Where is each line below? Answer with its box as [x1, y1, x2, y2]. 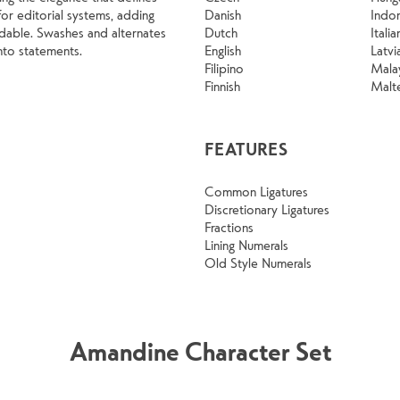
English [204, 41, 241, 60]
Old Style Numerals [204, 254, 312, 272]
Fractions [204, 218, 254, 237]
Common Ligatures [204, 182, 308, 201]
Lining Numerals [204, 236, 288, 254]
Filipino [204, 59, 244, 78]
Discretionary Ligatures [204, 200, 329, 219]
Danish [204, 5, 241, 24]
